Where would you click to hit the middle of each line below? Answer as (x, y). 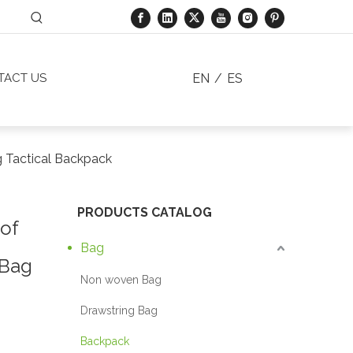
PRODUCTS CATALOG (145, 213)
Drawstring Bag (119, 311)
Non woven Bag (121, 280)
